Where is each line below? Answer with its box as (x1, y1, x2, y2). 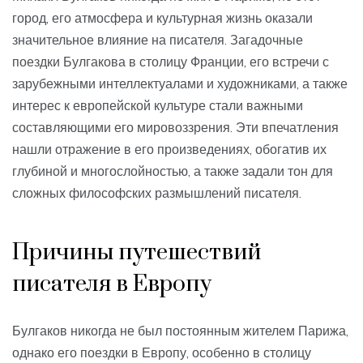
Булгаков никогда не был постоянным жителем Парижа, (12, 322, 348, 340)
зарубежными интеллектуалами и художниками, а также (12, 75, 348, 92)
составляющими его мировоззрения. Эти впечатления (12, 119, 339, 136)
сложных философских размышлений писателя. (12, 185, 301, 202)
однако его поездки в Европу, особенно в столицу (12, 344, 311, 361)
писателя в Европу (12, 270, 211, 299)
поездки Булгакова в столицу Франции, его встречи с (12, 53, 329, 70)
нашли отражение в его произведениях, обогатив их (12, 141, 327, 158)
